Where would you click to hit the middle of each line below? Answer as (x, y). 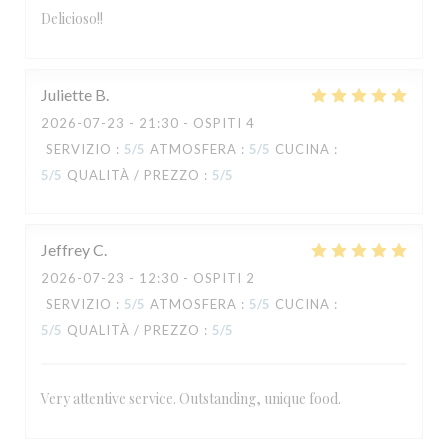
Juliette (66, 94)
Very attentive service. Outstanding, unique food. (191, 398)
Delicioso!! (72, 18)
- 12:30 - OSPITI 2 (190, 278)
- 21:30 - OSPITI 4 (190, 123)
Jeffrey (65, 249)
